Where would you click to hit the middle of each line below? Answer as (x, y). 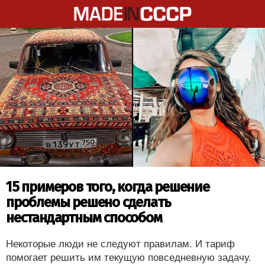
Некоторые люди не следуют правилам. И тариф (120, 244)
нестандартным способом (84, 217)
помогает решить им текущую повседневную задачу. (129, 257)
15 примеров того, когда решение (108, 187)
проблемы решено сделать (88, 202)
